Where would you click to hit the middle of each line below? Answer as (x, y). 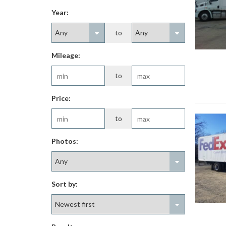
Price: (61, 98)
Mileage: (66, 55)
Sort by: (65, 184)
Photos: (65, 141)
